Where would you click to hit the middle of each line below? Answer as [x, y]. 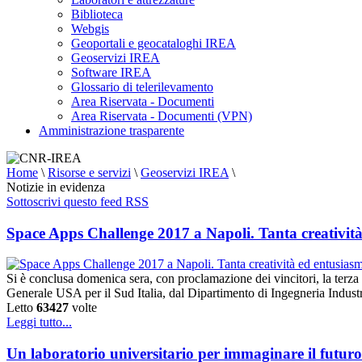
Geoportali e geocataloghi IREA [154, 43]
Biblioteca [97, 14]
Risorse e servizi [89, 173]
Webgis [90, 29]
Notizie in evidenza [56, 187]
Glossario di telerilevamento [142, 87]
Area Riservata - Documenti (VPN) [162, 116]
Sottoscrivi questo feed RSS [78, 202]
